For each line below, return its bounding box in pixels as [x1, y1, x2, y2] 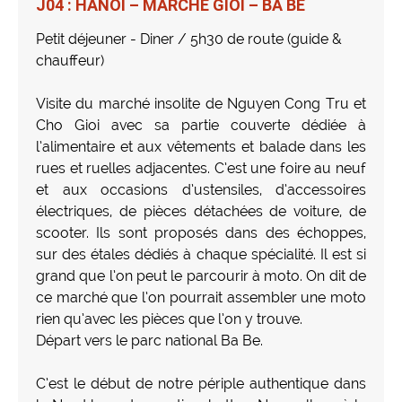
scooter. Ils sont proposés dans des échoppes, [36, 223, 366, 241]
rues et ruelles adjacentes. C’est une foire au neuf [36, 159, 366, 177]
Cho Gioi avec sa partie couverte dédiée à [36, 116, 366, 134]
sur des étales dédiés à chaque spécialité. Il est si [36, 245, 366, 263]
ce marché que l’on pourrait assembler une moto [36, 288, 366, 306]
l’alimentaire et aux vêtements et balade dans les [36, 137, 366, 155]
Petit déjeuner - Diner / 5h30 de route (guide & [36, 30, 342, 48]
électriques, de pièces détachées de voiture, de [36, 202, 366, 220]
